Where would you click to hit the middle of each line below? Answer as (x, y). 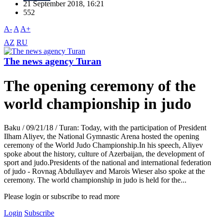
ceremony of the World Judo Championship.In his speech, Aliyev (103, 145)
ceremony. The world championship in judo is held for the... (95, 180)
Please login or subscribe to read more (62, 196)
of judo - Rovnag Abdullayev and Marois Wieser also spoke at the (104, 171)
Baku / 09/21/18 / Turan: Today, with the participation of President (105, 127)
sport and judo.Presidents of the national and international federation (108, 162)
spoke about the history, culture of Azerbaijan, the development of (104, 154)
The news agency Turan (53, 61)
